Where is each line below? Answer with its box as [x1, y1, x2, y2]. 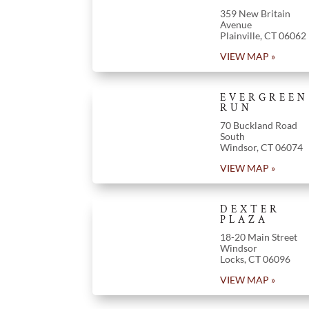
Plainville [219, 29, 260, 41]
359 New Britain [219, 7, 290, 19]
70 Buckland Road [219, 119, 297, 131]
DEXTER [219, 202, 280, 216]
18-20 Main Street [219, 230, 297, 243]
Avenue [219, 18, 252, 30]
